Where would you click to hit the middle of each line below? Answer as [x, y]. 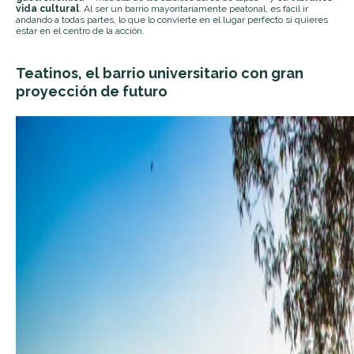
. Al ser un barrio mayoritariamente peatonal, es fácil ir [194, 8]
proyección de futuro [92, 91]
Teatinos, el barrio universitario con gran [160, 73]
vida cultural [47, 8]
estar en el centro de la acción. [80, 30]
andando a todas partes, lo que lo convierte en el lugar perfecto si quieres [172, 19]
